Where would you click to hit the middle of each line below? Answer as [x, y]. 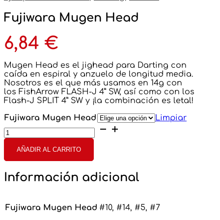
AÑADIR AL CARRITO [49, 150]
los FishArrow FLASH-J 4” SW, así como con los [99, 92]
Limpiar [171, 118]
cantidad [22, 154]
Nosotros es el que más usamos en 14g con [93, 83]
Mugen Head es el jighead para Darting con [95, 66]
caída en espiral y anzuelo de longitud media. [98, 74]
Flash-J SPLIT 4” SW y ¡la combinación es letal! [99, 101]
